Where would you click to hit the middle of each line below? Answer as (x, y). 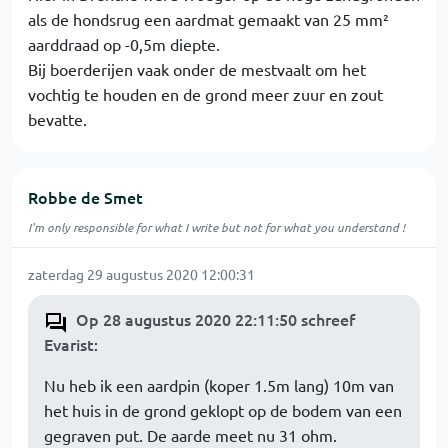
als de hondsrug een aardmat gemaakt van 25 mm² (208, 19)
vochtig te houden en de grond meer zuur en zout (205, 94)
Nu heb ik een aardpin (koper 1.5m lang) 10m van (219, 385)
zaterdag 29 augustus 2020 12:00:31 (141, 274)
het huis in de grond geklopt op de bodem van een (223, 410)
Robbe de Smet (85, 197)
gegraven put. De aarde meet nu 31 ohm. (190, 435)
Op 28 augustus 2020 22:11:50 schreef (215, 319)
